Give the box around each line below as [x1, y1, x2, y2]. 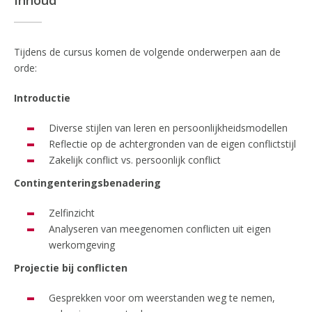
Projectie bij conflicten [14, 261, 127, 274]
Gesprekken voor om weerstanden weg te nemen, [49, 291, 275, 304]
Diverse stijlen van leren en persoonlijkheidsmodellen [49, 121, 288, 134]
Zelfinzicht [49, 206, 95, 219]
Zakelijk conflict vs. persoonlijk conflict [49, 153, 221, 166]
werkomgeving [49, 238, 115, 251]
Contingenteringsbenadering [14, 176, 161, 189]
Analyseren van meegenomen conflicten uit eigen [49, 222, 271, 235]
